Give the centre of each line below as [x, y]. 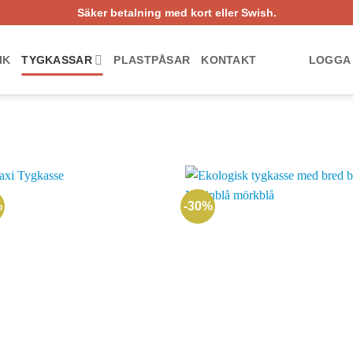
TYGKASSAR [57, 60]
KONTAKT [229, 60]
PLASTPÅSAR [152, 60]
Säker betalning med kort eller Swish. [176, 13]
